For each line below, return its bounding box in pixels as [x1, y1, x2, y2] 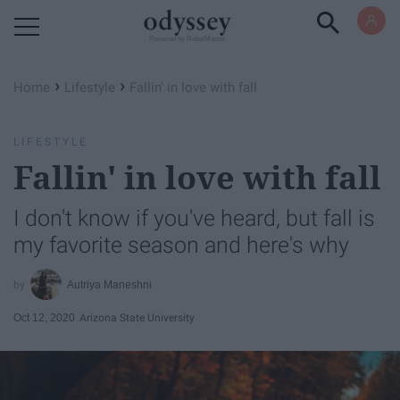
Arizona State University [79, 311, 195, 324]
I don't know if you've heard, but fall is [13, 205, 375, 231]
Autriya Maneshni [67, 278, 153, 291]
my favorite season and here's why [13, 232, 349, 258]
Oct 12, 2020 [13, 311, 75, 324]
